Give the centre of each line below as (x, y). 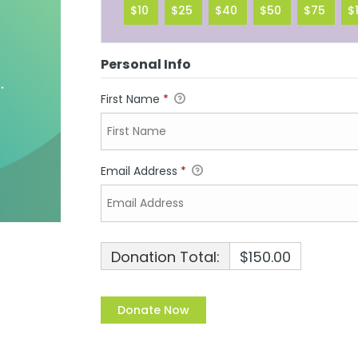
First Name (131, 99)
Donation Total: (165, 257)
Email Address (140, 171)
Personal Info (145, 64)
